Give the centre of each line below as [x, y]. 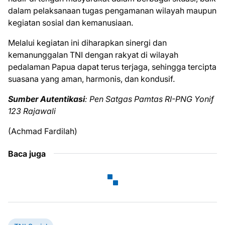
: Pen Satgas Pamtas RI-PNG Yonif [149, 99]
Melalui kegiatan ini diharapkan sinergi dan [87, 42]
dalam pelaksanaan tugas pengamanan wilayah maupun [112, 10]
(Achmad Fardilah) [43, 131]
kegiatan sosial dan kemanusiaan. [71, 22]
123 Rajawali [32, 111]
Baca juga [27, 153]
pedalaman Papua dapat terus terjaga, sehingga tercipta [112, 67]
